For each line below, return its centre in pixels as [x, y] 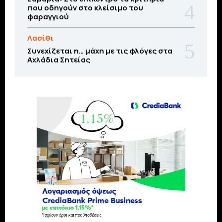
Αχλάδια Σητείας [59, 60]
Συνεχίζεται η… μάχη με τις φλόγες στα [100, 51]
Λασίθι [40, 38]
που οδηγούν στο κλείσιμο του [85, 8]
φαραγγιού [48, 17]
